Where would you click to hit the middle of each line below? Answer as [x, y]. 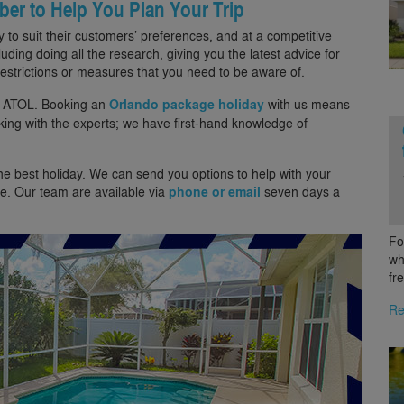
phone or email [215, 191]
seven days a [300, 191]
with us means [307, 103]
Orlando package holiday [187, 104]
